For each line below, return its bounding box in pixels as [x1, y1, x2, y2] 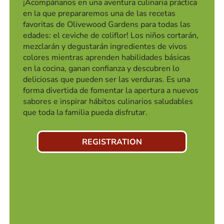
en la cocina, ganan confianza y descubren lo [23, 63, 180, 74]
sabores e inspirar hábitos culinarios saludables [23, 96, 193, 107]
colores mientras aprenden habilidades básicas [23, 52, 191, 63]
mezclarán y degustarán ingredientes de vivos [23, 41, 187, 52]
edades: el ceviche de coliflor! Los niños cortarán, [23, 30, 199, 41]
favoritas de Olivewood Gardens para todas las [23, 19, 191, 30]
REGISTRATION [82, 136, 142, 147]
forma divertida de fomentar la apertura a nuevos [23, 85, 199, 96]
